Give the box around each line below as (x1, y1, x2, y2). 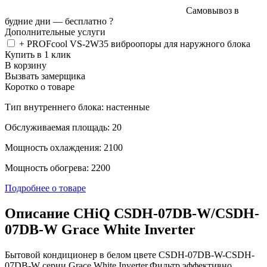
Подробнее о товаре (5, 182, 86, 193)
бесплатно (65, 15, 107, 26)
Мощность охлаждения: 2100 (5, 142, 123, 153)
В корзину (5, 60, 46, 70)
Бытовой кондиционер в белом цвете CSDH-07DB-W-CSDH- (5, 249, 254, 260)
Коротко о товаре (5, 81, 74, 92)
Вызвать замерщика (5, 70, 85, 81)
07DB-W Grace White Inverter (5, 221, 195, 237)
